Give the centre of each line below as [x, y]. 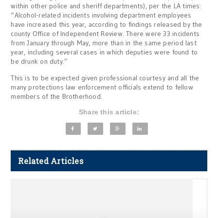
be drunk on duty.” [39, 61]
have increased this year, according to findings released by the [107, 24]
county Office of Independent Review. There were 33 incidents [105, 34]
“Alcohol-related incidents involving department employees [101, 15]
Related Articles [51, 161]
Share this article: [109, 112]
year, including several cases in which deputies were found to [104, 52]
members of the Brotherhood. [57, 96]
